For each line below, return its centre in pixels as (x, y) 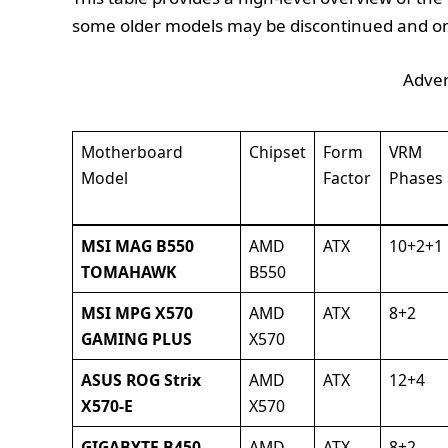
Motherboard (131, 152)
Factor (346, 178)
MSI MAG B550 (137, 246)
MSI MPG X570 (136, 313)
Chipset (277, 152)
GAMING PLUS (136, 339)
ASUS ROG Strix (140, 380)
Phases (415, 178)
